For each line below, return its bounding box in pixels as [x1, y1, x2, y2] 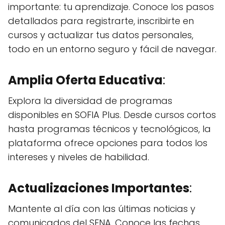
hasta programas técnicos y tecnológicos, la [8, 123, 211, 136]
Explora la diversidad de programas [8, 94, 172, 107]
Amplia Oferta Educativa [8, 72, 163, 89]
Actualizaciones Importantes [8, 180, 189, 197]
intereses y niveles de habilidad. [8, 151, 149, 164]
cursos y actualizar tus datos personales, [8, 29, 193, 42]
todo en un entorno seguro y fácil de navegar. [8, 43, 216, 56]
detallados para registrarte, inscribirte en [8, 15, 194, 28]
